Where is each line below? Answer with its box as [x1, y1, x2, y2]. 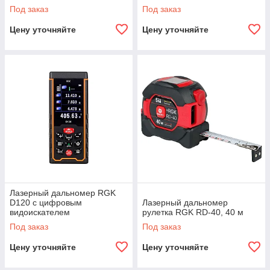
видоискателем [10, 207, 70, 217]
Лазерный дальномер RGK [10, 188, 116, 198]
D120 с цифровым [10, 198, 82, 207]
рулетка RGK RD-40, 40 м [142, 207, 243, 217]
